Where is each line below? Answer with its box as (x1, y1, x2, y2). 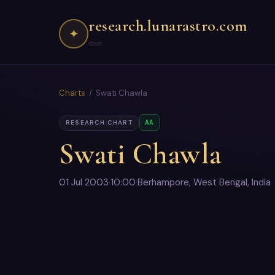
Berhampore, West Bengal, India (137, 176, 271, 188)
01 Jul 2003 (59, 176, 109, 188)
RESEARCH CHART (66, 118, 133, 126)
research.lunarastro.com (88, 16, 248, 35)
